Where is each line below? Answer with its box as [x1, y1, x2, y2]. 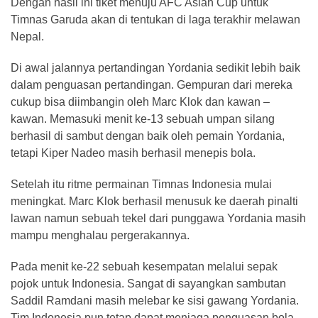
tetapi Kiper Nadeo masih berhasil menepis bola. [11, 147, 256, 159]
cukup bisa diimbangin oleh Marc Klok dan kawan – [11, 96, 270, 108]
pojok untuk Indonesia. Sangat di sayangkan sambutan [11, 278, 286, 290]
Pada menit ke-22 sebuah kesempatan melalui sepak [11, 261, 278, 273]
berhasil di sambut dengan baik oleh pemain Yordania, [11, 130, 285, 142]
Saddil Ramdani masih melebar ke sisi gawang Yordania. [11, 295, 299, 307]
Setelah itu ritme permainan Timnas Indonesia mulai [11, 178, 272, 190]
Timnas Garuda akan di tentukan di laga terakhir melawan [11, 13, 300, 26]
